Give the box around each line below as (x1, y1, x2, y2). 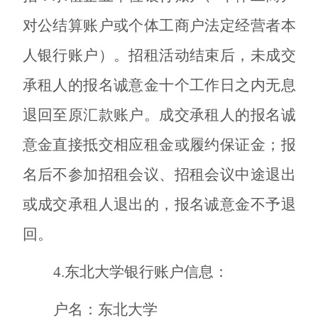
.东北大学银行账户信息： (60, 263, 229, 280)
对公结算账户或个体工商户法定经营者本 (22, 16, 296, 34)
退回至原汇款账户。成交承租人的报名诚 (22, 106, 296, 124)
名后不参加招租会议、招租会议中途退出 (22, 165, 296, 183)
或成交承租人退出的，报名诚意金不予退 (22, 195, 296, 213)
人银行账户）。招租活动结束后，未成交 (22, 46, 296, 64)
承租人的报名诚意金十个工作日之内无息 (22, 76, 296, 94)
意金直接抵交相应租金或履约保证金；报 (22, 136, 296, 153)
